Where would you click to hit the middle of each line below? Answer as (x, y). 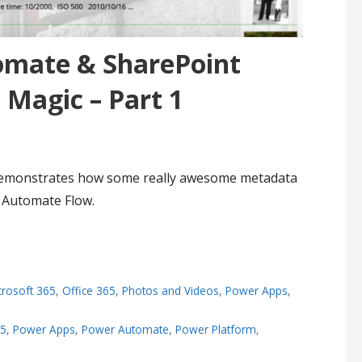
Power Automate (125, 329)
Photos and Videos (170, 290)
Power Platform (215, 329)
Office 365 (88, 290)
